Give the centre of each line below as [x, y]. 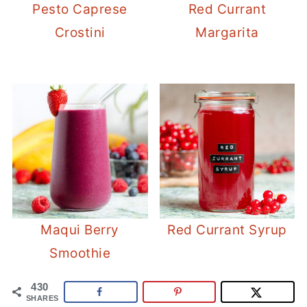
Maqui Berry [80, 230]
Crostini [80, 32]
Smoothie [80, 254]
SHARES [42, 298]
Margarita [227, 32]
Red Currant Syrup [227, 230]
